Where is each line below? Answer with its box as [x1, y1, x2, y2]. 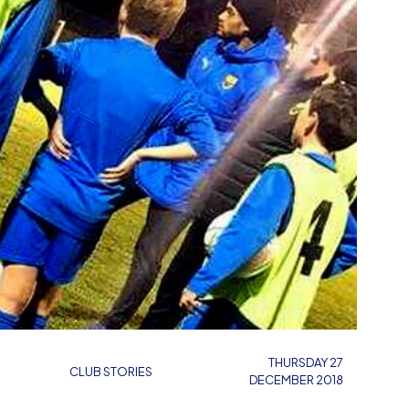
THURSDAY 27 [268, 355, 343, 370]
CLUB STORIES [69, 363, 152, 379]
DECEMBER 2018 [249, 372, 343, 387]
